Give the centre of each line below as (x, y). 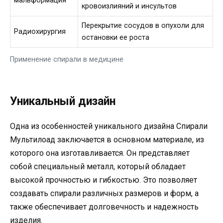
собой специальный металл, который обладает (98, 166)
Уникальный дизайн (63, 101)
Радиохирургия (40, 31)
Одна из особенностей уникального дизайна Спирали (109, 126)
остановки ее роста (116, 37)
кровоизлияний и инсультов (129, 6)
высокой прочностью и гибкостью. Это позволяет (104, 180)
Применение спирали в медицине (67, 59)
